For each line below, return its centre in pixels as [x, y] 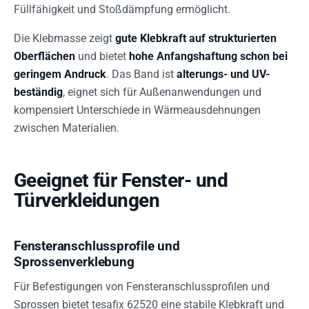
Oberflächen [44, 56]
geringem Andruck [60, 74]
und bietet [102, 56]
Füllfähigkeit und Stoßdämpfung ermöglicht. [122, 9]
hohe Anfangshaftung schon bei [208, 56]
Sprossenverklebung [74, 262]
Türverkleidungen [87, 200]
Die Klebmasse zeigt [64, 38]
